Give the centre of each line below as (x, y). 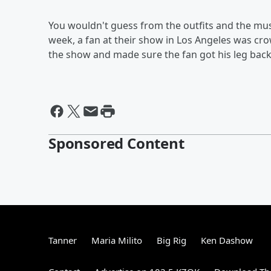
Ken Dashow (227, 240)
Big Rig (171, 240)
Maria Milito (117, 240)
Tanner (63, 240)
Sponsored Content (116, 143)
